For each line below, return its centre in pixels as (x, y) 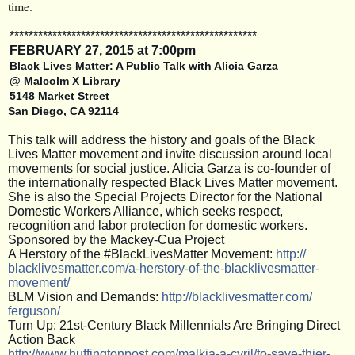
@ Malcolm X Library (65, 80)
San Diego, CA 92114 (65, 111)
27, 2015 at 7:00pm (140, 50)
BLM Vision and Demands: (85, 296)
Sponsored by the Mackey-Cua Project (116, 239)
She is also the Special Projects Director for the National (165, 197)
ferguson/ (34, 311)
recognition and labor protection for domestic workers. (158, 225)
